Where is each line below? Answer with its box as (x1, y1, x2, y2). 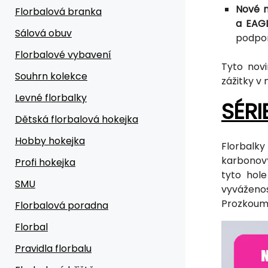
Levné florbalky (15, 90, 87, 105)
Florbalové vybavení (15, 47, 111, 62)
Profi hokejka (15, 155, 75, 169)
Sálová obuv (15, 26, 72, 40)
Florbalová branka (15, 4, 102, 19)
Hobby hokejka (15, 133, 85, 148)
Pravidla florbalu (15, 241, 92, 255)
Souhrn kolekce (15, 69, 87, 83)
